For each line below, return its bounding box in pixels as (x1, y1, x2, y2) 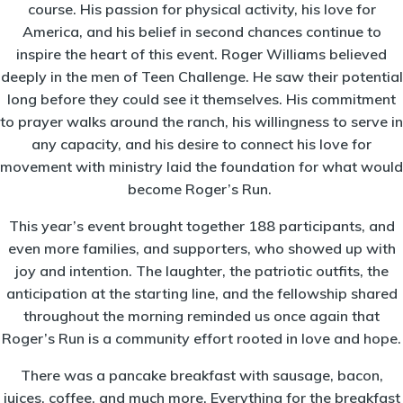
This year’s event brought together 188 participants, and (8, 216, 395, 235)
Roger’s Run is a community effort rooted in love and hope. (2, 328, 401, 347)
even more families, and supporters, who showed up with (7, 238, 396, 257)
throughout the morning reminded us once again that (23, 306, 380, 325)
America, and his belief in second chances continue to (22, 22, 381, 40)
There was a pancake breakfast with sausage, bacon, (20, 365, 383, 384)
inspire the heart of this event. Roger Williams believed (16, 44, 387, 63)
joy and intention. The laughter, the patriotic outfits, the (14, 261, 389, 280)
